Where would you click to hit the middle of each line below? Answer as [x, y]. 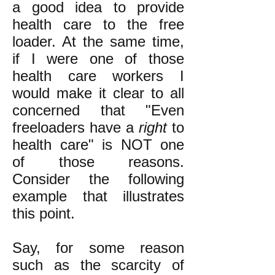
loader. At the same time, [98, 41]
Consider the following [98, 179]
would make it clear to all [98, 93]
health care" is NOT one [98, 145]
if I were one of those [98, 59]
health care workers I [98, 76]
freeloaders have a [76, 127]
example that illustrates [98, 196]
